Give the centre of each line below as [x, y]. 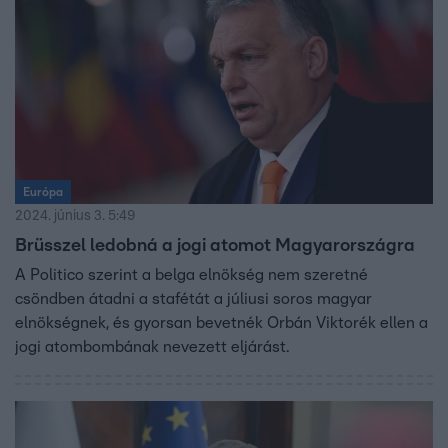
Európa [43, 192]
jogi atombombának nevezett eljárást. [152, 347]
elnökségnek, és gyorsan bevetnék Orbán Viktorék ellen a [221, 323]
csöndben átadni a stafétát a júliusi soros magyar [193, 299]
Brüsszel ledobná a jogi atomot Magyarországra [215, 246]
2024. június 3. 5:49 [75, 216]
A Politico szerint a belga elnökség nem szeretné [191, 275]
